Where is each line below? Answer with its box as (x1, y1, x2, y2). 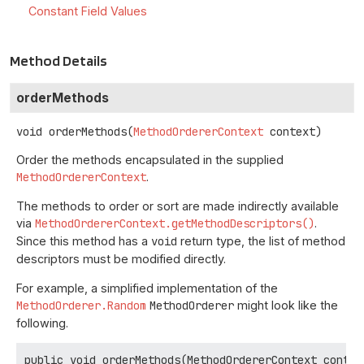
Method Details (10, 51, 107, 69)
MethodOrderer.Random (16, 297, 146, 313)
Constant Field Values (28, 3, 147, 18)
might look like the (234, 297, 338, 312)
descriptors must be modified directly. (16, 252, 226, 266)
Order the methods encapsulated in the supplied (16, 152, 284, 167)
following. (16, 315, 68, 330)
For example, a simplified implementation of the (16, 280, 278, 295)
